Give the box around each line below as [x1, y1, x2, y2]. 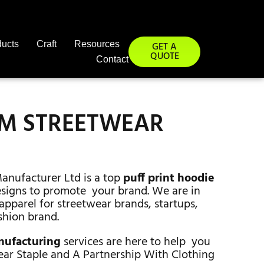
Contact [96, 54, 129, 64]
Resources [74, 39, 120, 49]
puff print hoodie [123, 169, 215, 188]
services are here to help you [61, 233, 211, 252]
